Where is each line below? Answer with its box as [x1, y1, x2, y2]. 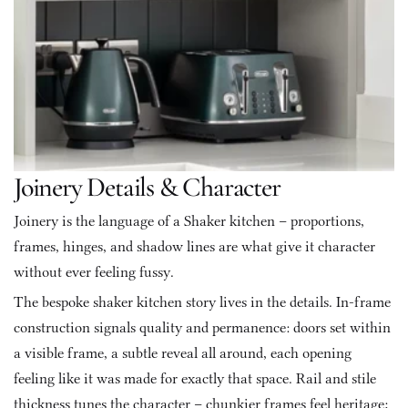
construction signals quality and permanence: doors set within [14, 319, 391, 336]
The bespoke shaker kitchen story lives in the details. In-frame [14, 293, 391, 311]
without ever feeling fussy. [14, 263, 174, 280]
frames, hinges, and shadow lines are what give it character [14, 238, 375, 255]
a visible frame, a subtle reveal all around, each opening [14, 344, 352, 362]
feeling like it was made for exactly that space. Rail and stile [14, 370, 376, 387]
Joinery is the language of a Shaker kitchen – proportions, [14, 212, 364, 229]
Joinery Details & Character [14, 170, 280, 204]
